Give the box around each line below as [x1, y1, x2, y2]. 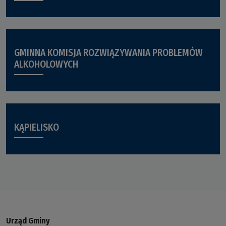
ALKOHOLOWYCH [14, 59, 78, 71]
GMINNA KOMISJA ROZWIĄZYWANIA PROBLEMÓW [14, 47, 203, 59]
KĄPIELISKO [14, 121, 59, 133]
